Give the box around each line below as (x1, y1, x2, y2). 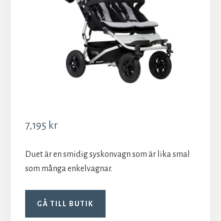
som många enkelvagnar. (25, 164, 112, 173)
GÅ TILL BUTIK (37, 199, 94, 208)
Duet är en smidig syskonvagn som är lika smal (25, 149, 190, 159)
